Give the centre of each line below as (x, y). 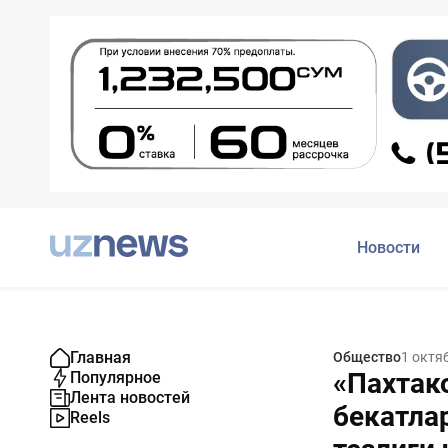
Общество (366, 357)
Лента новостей (130, 398)
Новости (388, 248)
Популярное (115, 378)
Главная (100, 358)
